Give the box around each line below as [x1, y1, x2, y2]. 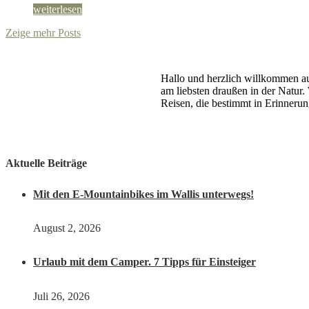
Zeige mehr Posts [6, 27, 81, 39]
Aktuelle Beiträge [6, 157, 87, 170]
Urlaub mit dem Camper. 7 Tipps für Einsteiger [33, 256, 256, 268]
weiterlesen [33, 3, 82, 16]
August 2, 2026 [33, 222, 101, 235]
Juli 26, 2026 [33, 290, 90, 302]
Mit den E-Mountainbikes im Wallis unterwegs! [33, 188, 254, 200]
